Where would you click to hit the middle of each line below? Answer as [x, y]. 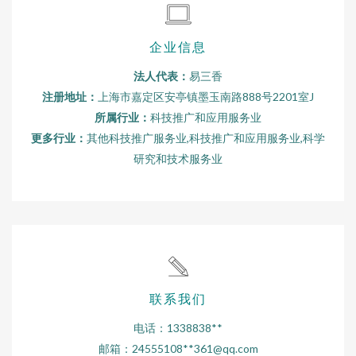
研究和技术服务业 [178, 159]
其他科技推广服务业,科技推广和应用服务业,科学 [206, 138]
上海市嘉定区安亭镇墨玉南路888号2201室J [206, 97]
